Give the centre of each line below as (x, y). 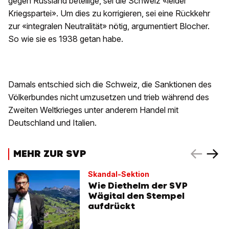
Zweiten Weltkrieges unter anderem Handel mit (93, 110)
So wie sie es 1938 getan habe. (66, 39)
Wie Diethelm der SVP (138, 186)
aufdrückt (111, 206)
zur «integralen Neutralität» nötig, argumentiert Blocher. (109, 26)
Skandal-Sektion (119, 174)
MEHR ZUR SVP (50, 153)
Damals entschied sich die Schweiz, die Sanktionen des (110, 85)
